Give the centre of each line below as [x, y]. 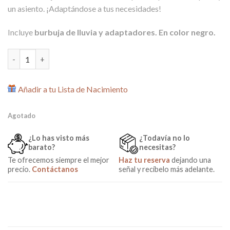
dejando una [191, 160]
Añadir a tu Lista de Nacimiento [73, 89]
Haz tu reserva [145, 160]
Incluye [21, 32]
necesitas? [158, 147]
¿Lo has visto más [59, 138]
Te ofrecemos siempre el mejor [59, 160]
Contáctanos [55, 169]
